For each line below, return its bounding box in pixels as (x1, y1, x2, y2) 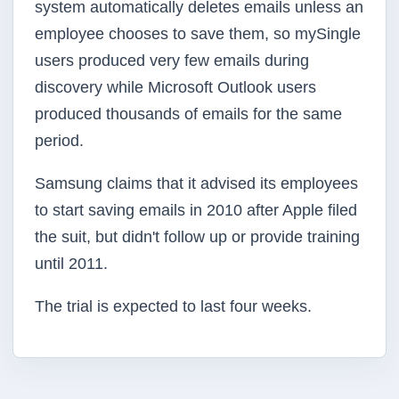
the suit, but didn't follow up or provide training (35, 228, 360, 246)
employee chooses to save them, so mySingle (35, 25, 361, 43)
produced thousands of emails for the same (35, 105, 342, 123)
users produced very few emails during (35, 52, 309, 69)
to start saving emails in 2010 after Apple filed (35, 201, 357, 219)
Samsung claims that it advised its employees (35, 175, 358, 192)
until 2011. (35, 255, 108, 273)
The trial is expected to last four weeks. (35, 297, 312, 315)
